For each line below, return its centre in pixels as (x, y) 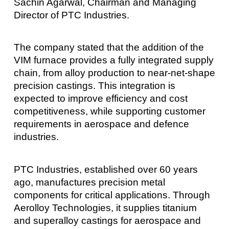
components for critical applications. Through (112, 195)
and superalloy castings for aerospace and (107, 220)
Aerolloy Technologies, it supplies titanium (105, 208)
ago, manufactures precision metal (89, 182)
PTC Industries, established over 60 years (106, 169)
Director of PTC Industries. (71, 15)
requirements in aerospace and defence (101, 124)
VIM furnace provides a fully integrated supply (113, 60)
